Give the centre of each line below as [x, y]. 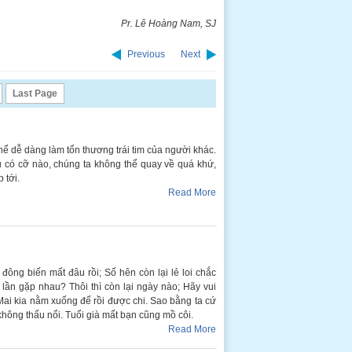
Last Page [35, 93]
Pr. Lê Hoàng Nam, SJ [169, 24]
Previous [146, 54]
